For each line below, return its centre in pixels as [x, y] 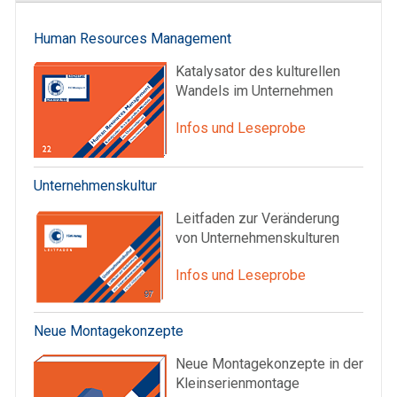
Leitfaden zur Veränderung [257, 219]
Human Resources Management [132, 39]
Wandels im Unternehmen [254, 91]
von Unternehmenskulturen [257, 238]
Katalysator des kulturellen [258, 72]
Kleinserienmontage [237, 384]
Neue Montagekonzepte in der [269, 364]
